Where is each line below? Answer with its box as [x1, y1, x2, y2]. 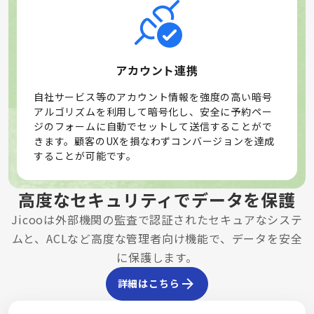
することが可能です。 [34, 148, 137, 163]
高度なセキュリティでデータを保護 [18, 186, 296, 212]
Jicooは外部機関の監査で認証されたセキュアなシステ [11, 210, 303, 228]
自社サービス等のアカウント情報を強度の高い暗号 [34, 89, 273, 104]
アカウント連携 [116, 61, 198, 78]
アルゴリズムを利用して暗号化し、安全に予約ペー [34, 104, 273, 118]
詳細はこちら [117, 276, 180, 291]
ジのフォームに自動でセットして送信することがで [34, 118, 273, 133]
